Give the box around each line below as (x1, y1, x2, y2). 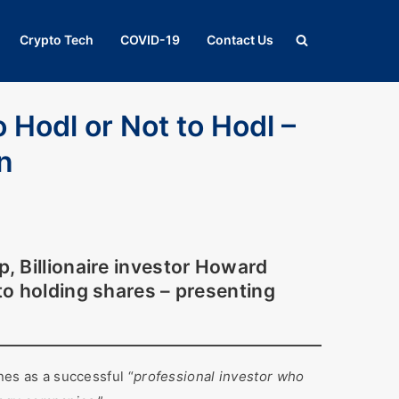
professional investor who (133, 368, 305, 385)
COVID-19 (120, 32, 180, 47)
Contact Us (207, 32, 273, 47)
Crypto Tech (20, 32, 94, 47)
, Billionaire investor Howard (9, 256, 268, 278)
